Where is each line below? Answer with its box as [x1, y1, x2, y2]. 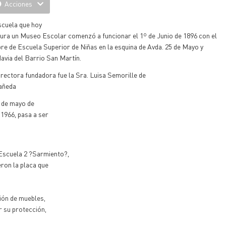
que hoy [17, 20, 42, 29]
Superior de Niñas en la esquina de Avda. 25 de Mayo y [43, 42, 203, 51]
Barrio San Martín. [24, 53, 81, 62]
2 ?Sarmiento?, [22, 149, 69, 158]
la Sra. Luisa [68, 70, 106, 79]
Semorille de [105, 70, 146, 79]
